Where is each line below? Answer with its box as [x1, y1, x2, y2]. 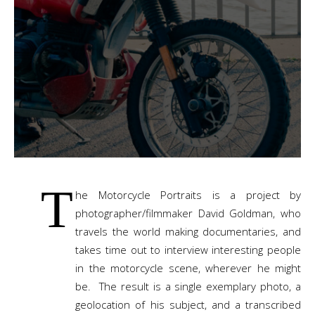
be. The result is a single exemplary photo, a [75, 279, 301, 293]
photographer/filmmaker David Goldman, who [75, 206, 301, 220]
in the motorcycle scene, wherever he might [75, 261, 301, 275]
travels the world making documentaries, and [75, 224, 301, 238]
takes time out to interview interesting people [75, 243, 301, 257]
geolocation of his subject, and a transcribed [75, 297, 301, 311]
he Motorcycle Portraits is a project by [75, 188, 301, 202]
